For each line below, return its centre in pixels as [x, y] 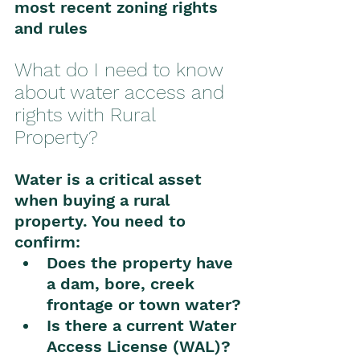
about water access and [122, 93]
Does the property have [142, 263]
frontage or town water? [144, 305]
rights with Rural [88, 115]
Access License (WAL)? [139, 347]
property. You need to [102, 221]
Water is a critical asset [110, 180]
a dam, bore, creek [123, 284]
